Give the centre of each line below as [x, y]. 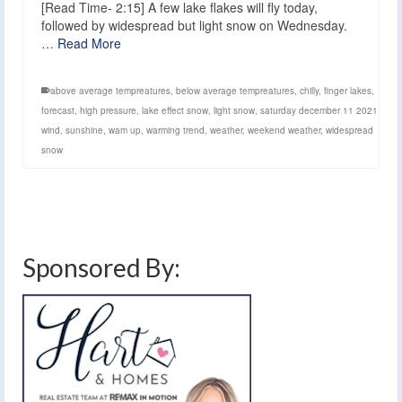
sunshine [84, 130]
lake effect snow [175, 110]
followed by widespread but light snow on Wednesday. [194, 25]
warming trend [175, 130]
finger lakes [348, 90]
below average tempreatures [235, 90]
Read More [89, 43]
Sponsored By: [101, 267]
